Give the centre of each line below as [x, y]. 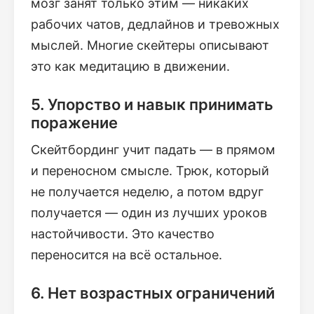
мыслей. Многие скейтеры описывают [150, 45]
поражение [74, 122]
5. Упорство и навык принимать [152, 104]
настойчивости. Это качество [123, 233]
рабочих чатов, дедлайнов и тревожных [155, 24]
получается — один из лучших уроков [149, 212]
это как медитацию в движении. [130, 66]
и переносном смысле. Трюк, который [150, 170]
